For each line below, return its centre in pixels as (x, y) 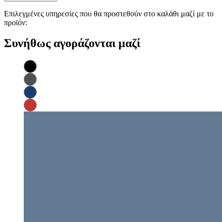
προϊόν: (16, 22)
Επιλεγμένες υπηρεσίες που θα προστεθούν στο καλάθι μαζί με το (109, 13)
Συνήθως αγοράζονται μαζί (72, 43)
